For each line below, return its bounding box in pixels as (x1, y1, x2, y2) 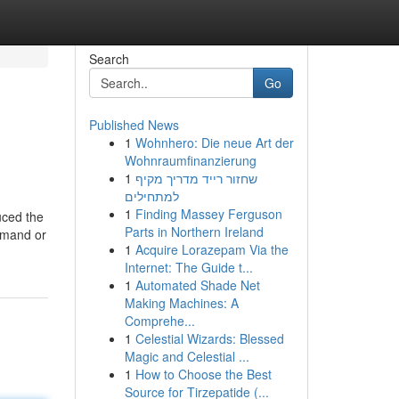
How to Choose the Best (134, 365, 272, 383)
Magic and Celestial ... (124, 347, 249, 365)
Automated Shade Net (134, 276, 260, 294)
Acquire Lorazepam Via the (134, 240, 289, 258)
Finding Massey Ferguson (134, 205, 282, 223)
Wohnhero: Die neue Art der (134, 134, 294, 151)
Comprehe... (124, 312, 195, 330)
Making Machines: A (124, 294, 239, 312)
